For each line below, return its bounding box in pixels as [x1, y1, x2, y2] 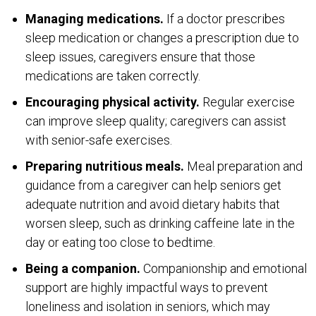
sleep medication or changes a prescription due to [25, 30, 299, 45]
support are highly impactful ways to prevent [25, 279, 268, 295]
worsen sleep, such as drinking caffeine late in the [25, 215, 295, 231]
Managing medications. [25, 11, 166, 26]
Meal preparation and [187, 158, 303, 174]
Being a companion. [25, 260, 140, 276]
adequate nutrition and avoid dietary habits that [25, 196, 280, 212]
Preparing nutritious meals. [25, 158, 187, 174]
